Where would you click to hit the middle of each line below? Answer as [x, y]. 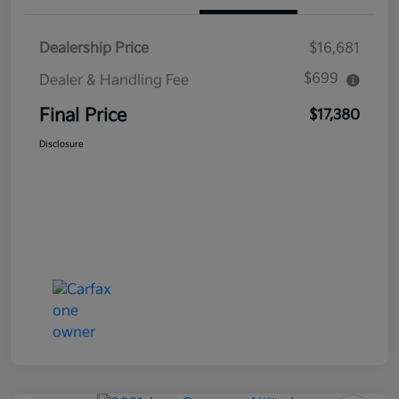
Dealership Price [94, 48]
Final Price [83, 115]
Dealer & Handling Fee [114, 80]
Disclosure [61, 144]
